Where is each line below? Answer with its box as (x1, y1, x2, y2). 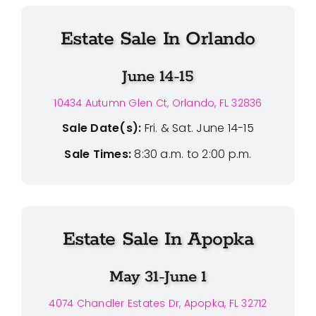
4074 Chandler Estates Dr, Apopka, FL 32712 (49, 296, 267, 310)
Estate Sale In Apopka (62, 226, 254, 252)
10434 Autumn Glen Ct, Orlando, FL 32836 (54, 95, 262, 110)
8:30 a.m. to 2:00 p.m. (131, 145, 252, 162)
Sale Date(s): (62, 119, 142, 136)
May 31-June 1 (109, 267, 207, 287)
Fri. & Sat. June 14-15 (144, 119, 254, 136)
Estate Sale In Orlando (60, 26, 256, 51)
